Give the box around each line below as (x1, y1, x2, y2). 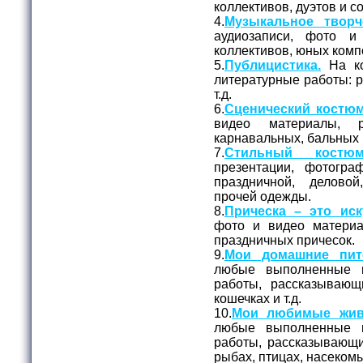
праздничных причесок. (214, 233, 358, 247)
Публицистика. (224, 58, 321, 72)
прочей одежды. (214, 189, 314, 203)
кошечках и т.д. (214, 291, 305, 305)
